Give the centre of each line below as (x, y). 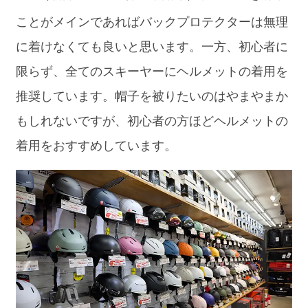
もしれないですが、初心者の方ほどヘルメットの (152, 121)
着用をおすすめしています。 (97, 145)
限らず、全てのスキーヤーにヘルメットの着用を (152, 71)
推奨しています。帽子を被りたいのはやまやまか (152, 96)
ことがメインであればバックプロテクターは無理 (152, 22)
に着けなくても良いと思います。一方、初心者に (152, 46)
